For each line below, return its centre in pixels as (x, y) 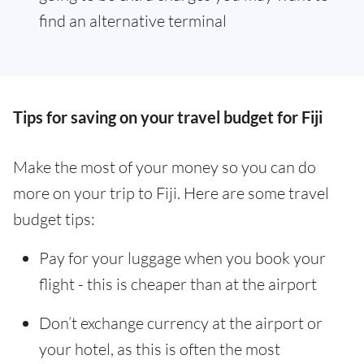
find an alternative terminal (133, 21)
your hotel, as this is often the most (160, 349)
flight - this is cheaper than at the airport (178, 284)
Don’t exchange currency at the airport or (181, 323)
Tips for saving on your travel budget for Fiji (168, 117)
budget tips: (54, 219)
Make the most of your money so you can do (165, 167)
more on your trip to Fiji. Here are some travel (171, 193)
